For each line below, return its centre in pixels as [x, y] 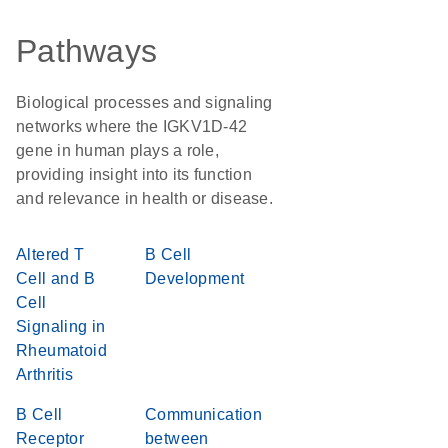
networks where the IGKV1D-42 [131, 126]
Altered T [50, 254]
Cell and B [56, 278]
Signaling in [61, 326]
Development [195, 278]
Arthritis [45, 374]
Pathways [86, 51]
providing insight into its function [134, 174]
